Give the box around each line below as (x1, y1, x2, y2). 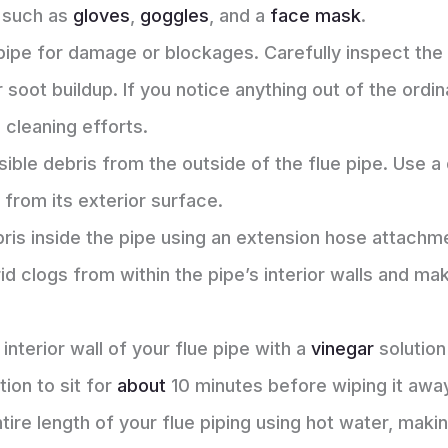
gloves (73, 5, 131, 27)
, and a (209, 5, 271, 27)
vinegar (311, 338, 375, 360)
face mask (270, 5, 362, 27)
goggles (140, 5, 210, 27)
